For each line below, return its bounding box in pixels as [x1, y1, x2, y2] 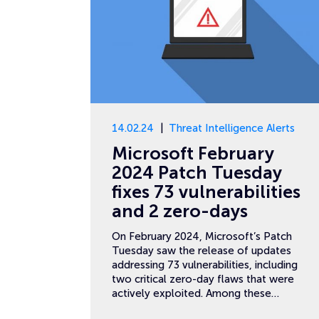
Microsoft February [112, 143, 274, 164]
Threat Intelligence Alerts [169, 122, 295, 135]
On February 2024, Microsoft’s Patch [112, 230, 292, 243]
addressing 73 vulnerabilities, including [112, 258, 298, 271]
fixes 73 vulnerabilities [112, 182, 300, 202]
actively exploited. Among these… [112, 287, 279, 300]
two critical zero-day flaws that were [112, 273, 294, 286]
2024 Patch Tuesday [112, 162, 282, 183]
